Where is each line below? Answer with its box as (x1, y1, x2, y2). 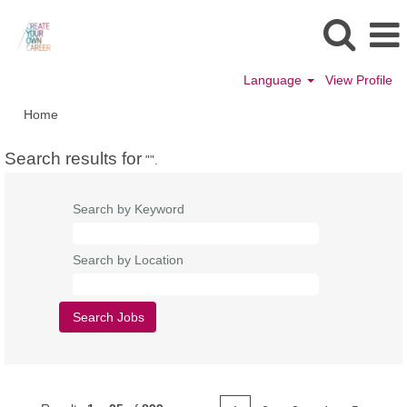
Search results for (5, 149, 142, 168)
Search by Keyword (73, 202, 184, 216)
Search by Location (73, 253, 184, 267)
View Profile (325, 73, 392, 87)
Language (243, 73, 306, 87)
